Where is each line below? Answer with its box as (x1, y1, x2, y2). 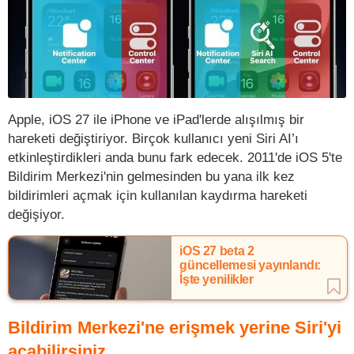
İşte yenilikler (179, 272, 254, 286)
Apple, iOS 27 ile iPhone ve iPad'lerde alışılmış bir (8, 111, 304, 127)
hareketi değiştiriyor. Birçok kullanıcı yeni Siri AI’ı (8, 130, 299, 146)
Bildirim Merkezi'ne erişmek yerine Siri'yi (8, 317, 341, 337)
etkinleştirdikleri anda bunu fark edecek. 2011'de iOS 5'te (8, 149, 342, 165)
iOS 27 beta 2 (179, 243, 254, 258)
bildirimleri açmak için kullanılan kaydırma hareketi (8, 186, 307, 203)
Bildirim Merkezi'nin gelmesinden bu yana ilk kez (8, 168, 295, 184)
